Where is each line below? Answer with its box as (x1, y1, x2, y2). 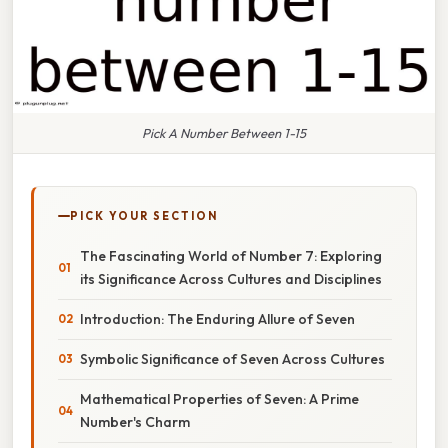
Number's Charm (80, 412, 190, 431)
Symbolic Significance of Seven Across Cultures (80, 349, 385, 368)
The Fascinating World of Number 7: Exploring (80, 246, 382, 265)
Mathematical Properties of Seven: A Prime (80, 389, 359, 408)
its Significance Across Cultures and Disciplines (80, 269, 382, 288)
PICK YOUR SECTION (70, 208, 218, 223)
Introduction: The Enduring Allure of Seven (80, 309, 355, 328)
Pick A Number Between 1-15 (142, 124, 306, 141)
